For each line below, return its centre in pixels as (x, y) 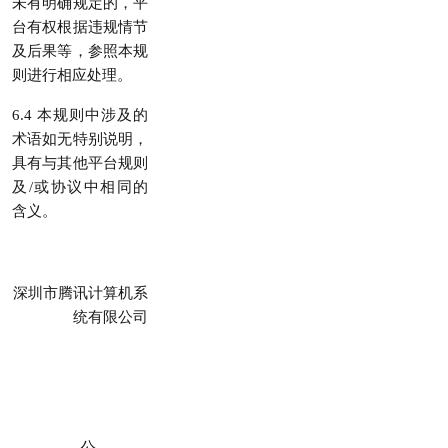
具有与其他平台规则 (80, 163)
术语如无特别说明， (80, 139)
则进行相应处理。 (72, 75)
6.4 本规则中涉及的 (80, 115)
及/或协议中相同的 (80, 187)
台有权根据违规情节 (80, 27)
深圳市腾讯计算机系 (80, 292)
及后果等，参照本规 (80, 51)
